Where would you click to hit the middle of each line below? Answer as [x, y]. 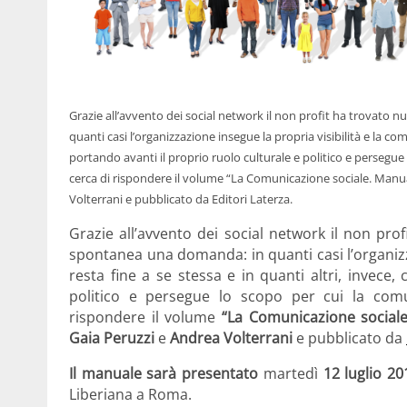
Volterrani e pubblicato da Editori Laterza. [181, 199]
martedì [291, 373]
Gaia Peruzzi [112, 338]
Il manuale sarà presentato [164, 373]
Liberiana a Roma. [130, 394]
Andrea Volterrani [231, 338]
